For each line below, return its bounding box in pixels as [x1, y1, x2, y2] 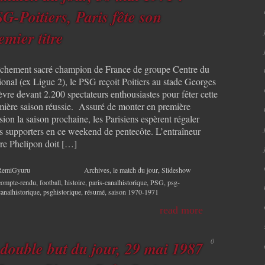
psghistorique [43, 187, 81, 197]
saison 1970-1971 [108, 187, 159, 197]
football [40, 177, 61, 188]
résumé [85, 187, 105, 197]
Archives [84, 165, 109, 175]
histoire [64, 177, 85, 188]
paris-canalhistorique [89, 177, 147, 188]
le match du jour [113, 165, 158, 175]
